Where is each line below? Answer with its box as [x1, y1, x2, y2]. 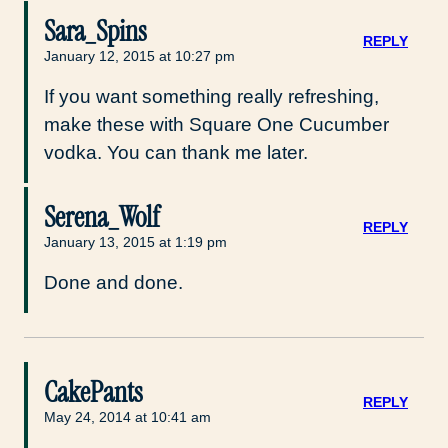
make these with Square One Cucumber [44, 113, 389, 135]
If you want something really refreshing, [44, 85, 379, 107]
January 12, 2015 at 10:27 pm [44, 47, 235, 64]
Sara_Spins [44, 12, 147, 50]
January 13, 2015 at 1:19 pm [44, 233, 227, 250]
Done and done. [44, 271, 183, 293]
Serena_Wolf [44, 198, 160, 236]
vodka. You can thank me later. [44, 141, 308, 163]
